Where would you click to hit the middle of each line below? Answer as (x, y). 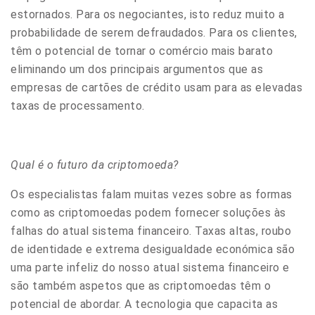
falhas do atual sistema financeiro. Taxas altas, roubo (151, 231)
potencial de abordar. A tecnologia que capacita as (144, 304)
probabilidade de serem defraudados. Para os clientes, (154, 32)
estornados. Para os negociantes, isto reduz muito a (148, 14)
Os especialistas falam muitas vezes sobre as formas (152, 194)
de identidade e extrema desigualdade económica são (153, 249)
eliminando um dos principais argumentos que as (137, 69)
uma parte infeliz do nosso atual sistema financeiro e (150, 267)
